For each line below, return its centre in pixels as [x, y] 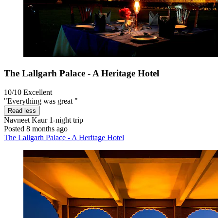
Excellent [38, 92]
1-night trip [65, 120]
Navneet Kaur [26, 120]
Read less [22, 110]
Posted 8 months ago [36, 128]
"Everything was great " [41, 101]
